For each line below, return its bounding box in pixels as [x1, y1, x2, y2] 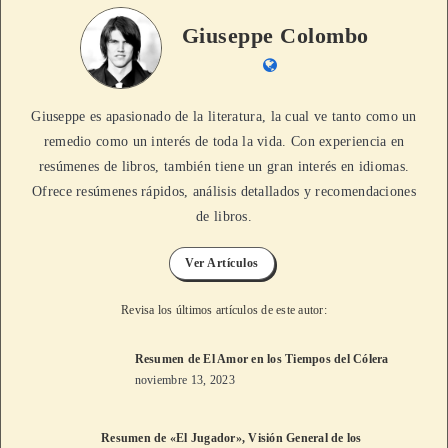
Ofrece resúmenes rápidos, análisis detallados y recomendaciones [32, 183, 416, 199]
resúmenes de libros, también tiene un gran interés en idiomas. [38, 158, 410, 174]
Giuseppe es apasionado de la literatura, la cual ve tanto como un [31, 108, 417, 124]
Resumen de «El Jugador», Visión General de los [101, 431, 362, 446]
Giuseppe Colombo [181, 23, 369, 49]
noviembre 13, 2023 [134, 373, 235, 388]
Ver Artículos [185, 255, 259, 270]
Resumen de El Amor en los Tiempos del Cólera [134, 352, 389, 367]
